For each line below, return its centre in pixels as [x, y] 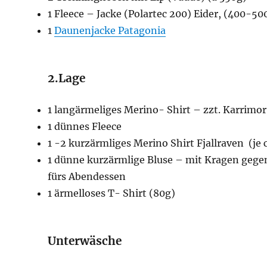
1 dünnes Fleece [85, 127]
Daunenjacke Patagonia [110, 31]
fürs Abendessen [87, 177]
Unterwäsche [85, 241]
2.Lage [67, 78]
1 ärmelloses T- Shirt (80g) [112, 193]
